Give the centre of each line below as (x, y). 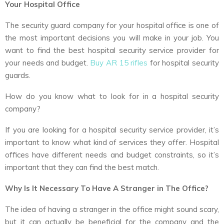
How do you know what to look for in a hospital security (112, 96)
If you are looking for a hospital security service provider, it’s (112, 129)
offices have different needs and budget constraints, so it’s (112, 154)
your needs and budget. (48, 62)
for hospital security (183, 62)
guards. (18, 75)
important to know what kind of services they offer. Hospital (112, 142)
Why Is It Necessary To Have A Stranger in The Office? (107, 188)
